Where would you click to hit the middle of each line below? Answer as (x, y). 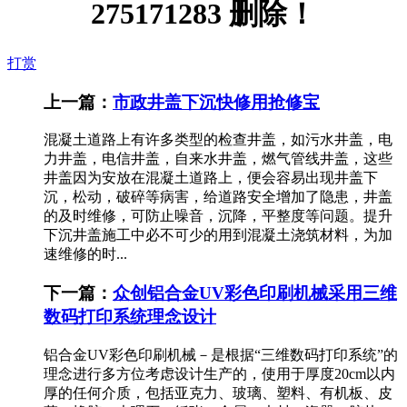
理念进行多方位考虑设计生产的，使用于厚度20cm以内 (219, 373)
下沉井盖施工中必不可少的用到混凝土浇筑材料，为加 (218, 235)
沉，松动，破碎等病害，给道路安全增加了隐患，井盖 (218, 197)
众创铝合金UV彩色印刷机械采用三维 (255, 293)
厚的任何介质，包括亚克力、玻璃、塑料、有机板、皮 (218, 392)
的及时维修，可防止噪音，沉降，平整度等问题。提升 (218, 216)
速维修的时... (85, 254)
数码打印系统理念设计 (130, 317)
